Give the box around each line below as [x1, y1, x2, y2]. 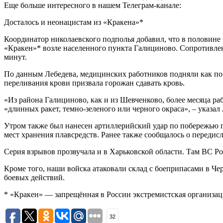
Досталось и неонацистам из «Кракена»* [4, 17, 143, 26]
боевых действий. [4, 173, 65, 182]
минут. [4, 52, 27, 61]
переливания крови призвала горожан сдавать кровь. [4, 78, 185, 87]
